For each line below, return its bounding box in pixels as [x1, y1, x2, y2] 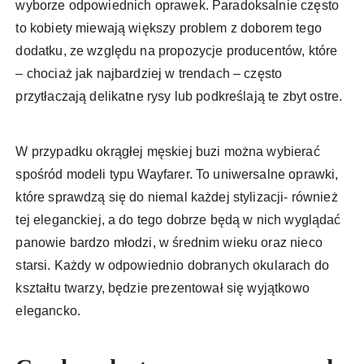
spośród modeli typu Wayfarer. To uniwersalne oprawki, [15, 167, 339, 182]
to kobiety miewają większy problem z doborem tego [15, 21, 322, 36]
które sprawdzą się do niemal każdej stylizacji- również [15, 190, 338, 205]
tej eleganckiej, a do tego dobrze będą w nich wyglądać [15, 213, 341, 227]
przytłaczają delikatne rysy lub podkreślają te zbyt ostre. [15, 89, 346, 104]
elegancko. [15, 304, 80, 318]
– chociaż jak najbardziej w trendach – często [15, 67, 283, 81]
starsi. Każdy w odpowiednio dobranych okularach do [15, 258, 329, 273]
